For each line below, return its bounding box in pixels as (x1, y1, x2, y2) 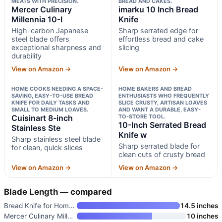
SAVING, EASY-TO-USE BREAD (11, 92, 93, 99)
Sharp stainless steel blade (11, 134, 101, 143)
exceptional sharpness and (11, 43, 101, 52)
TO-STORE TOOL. (118, 112, 166, 120)
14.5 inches (180, 201, 218, 210)
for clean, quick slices (11, 143, 83, 152)
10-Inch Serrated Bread (118, 119, 206, 130)
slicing (118, 43, 139, 52)
